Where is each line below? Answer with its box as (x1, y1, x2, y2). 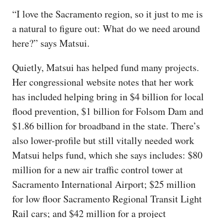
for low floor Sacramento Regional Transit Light (12, 192, 202, 205)
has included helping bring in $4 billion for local (12, 90, 204, 103)
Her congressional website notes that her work (12, 75, 194, 89)
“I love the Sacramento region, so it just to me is (12, 7, 203, 20)
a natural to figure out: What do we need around (12, 21, 200, 35)
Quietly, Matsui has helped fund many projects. (12, 60, 199, 74)
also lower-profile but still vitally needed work (12, 133, 194, 147)
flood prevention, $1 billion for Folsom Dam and (12, 104, 203, 118)
